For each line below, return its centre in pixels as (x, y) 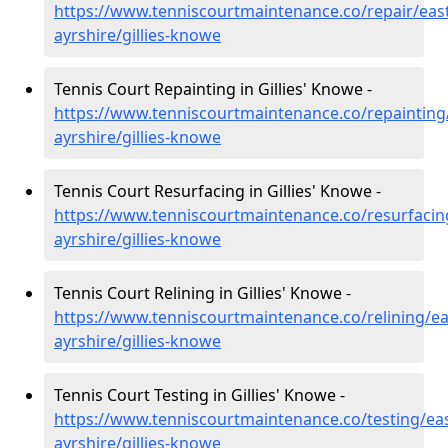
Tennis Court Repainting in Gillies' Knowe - (213, 89)
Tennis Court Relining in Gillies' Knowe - (202, 293)
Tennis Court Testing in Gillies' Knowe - (199, 395)
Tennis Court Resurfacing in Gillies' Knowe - (217, 191)
